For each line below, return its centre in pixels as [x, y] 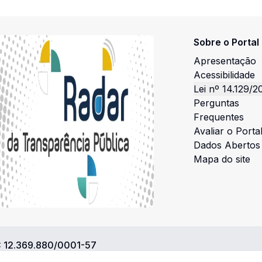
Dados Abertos [227, 145]
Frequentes [219, 117]
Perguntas [217, 103]
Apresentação [225, 61]
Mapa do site [222, 159]
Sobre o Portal [227, 42]
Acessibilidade [225, 75]
